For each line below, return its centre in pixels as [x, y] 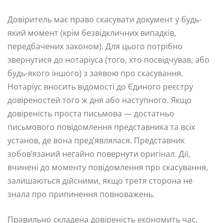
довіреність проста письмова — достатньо [91, 114]
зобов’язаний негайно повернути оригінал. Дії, [99, 154]
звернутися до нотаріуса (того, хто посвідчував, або [109, 60]
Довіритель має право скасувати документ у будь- [105, 20]
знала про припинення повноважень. [81, 194]
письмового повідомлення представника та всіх [101, 127]
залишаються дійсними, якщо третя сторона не [100, 181]
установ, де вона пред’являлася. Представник [96, 141]
